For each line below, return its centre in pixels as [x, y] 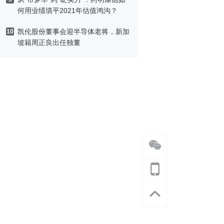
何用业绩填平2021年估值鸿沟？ [67, 10]
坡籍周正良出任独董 [49, 42]
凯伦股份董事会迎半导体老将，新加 [73, 31]
